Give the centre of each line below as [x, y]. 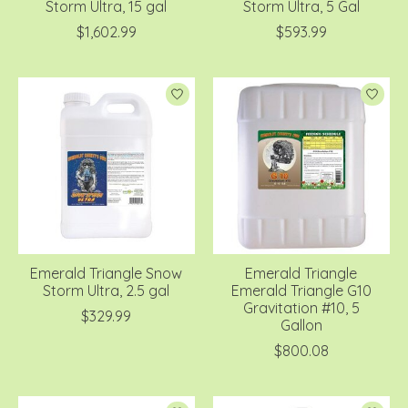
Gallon [301, 325]
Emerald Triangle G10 [301, 290]
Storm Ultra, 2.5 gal [107, 290]
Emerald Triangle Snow [107, 273]
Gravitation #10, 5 [301, 307]
